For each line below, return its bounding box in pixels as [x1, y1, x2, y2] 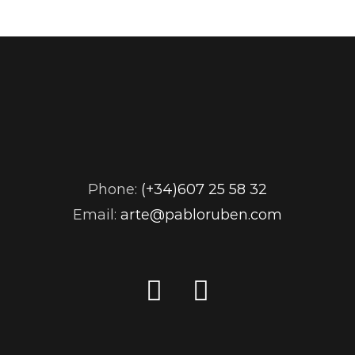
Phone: [87, 181, 141, 199]
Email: [72, 206, 120, 224]
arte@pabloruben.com [120, 206, 282, 224]
